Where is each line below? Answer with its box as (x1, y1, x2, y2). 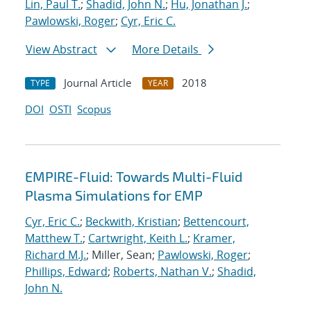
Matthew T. (25, 230, 83, 246)
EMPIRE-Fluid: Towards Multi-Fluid (25, 168, 242, 185)
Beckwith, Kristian (85, 214, 178, 230)
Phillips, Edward (25, 264, 108, 280)
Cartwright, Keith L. (88, 230, 187, 246)
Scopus (77, 102, 111, 117)
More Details (132, 42, 201, 58)
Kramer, (193, 230, 235, 246)
